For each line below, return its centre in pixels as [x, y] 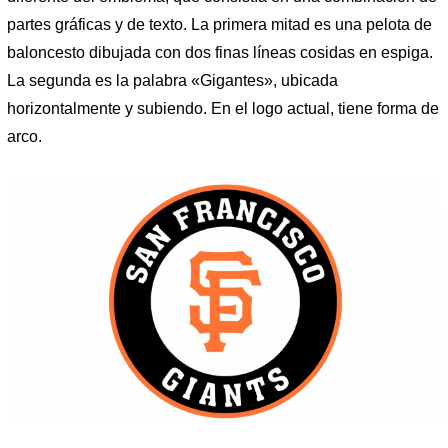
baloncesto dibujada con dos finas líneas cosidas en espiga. [220, 52]
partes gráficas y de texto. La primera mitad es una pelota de [219, 24]
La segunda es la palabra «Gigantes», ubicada [172, 80]
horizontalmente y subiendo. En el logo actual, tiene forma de [223, 108]
